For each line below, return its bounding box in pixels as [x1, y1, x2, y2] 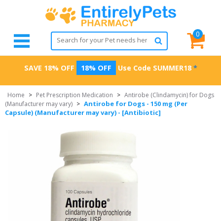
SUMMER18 [152, 63, 191, 73]
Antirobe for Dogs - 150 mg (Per [84, 99, 187, 108]
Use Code [115, 63, 153, 73]
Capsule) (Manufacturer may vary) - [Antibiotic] [5, 108, 161, 117]
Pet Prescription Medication [36, 91, 113, 99]
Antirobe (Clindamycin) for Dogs [124, 91, 214, 99]
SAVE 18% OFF [24, 63, 74, 73]
